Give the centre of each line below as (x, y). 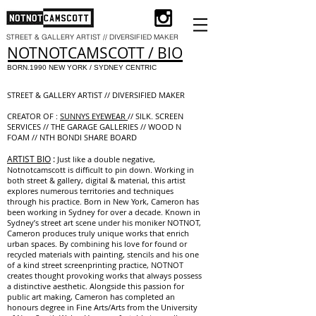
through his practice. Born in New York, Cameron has (103, 201)
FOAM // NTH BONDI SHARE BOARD (73, 137)
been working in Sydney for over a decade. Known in (104, 212)
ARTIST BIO (29, 159)
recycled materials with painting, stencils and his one (103, 254)
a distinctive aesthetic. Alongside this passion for (96, 286)
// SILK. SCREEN (156, 116)
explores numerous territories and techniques (90, 191)
